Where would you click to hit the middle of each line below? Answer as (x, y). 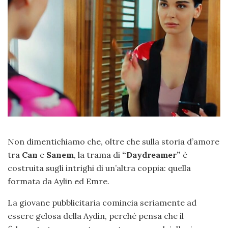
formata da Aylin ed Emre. (59, 181)
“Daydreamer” (151, 154)
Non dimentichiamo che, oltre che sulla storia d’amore (113, 141)
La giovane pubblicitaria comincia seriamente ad (102, 202)
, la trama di (98, 154)
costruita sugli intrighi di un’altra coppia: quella (99, 168)
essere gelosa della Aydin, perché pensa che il (96, 216)
